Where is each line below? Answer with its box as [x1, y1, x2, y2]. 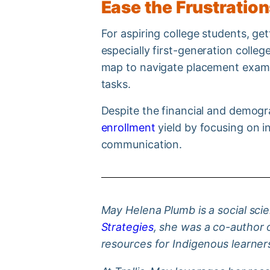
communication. [101, 137, 185, 151]
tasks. [101, 77, 137, 90]
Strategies [101, 220, 154, 233]
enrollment [101, 121, 155, 134]
